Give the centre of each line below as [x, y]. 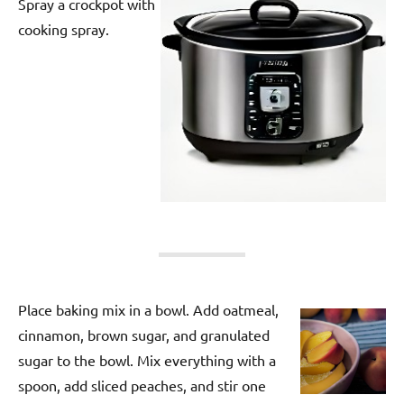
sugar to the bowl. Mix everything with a [147, 360]
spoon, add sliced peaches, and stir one [142, 386]
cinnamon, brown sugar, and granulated [144, 335]
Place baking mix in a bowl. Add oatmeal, [148, 310]
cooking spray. [64, 28]
